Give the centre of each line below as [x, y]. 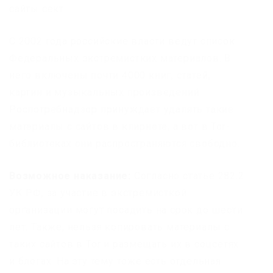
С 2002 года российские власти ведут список [122, 41]
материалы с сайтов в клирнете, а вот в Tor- [120, 126]
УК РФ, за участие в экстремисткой [98, 193]
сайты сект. [38, 9]
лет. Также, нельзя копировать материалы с [119, 227]
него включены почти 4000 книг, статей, [110, 75]
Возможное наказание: [70, 176]
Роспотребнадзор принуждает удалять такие [122, 109]
